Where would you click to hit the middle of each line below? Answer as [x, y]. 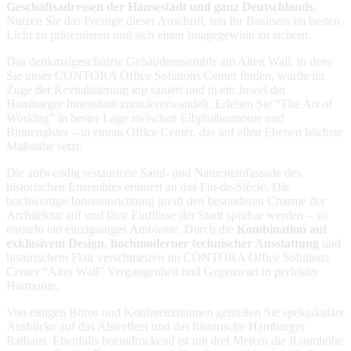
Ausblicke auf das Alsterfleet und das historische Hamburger [156, 326]
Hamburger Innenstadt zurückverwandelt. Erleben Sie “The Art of [169, 103]
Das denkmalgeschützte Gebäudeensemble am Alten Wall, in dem [168, 61]
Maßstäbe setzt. [44, 146]
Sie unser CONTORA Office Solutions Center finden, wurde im [165, 75]
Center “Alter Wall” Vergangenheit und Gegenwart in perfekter [162, 271]
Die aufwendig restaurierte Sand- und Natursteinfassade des [154, 172]
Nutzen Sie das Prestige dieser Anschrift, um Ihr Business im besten [173, 20]
